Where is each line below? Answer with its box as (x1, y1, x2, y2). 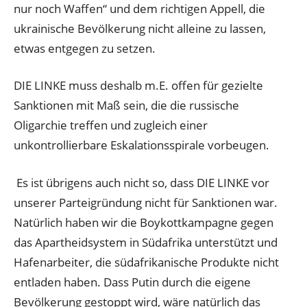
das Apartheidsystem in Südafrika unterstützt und (14, 234, 278, 250)
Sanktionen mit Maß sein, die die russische (14, 97, 239, 114)
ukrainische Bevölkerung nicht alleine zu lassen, (14, 20, 266, 36)
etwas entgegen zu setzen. (14, 40, 156, 56)
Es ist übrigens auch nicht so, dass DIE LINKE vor (14, 174, 269, 191)
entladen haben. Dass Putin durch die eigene (14, 273, 251, 290)
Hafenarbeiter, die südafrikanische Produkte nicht (14, 254, 279, 270)
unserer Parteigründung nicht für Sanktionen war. (14, 194, 278, 210)
